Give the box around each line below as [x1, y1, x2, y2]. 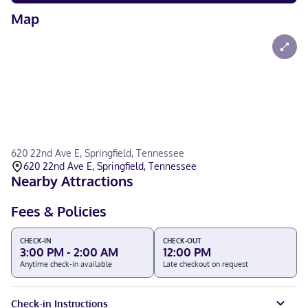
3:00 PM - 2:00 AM [20, 245, 118, 259]
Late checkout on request [163, 259, 248, 269]
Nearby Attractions [11, 172, 133, 190]
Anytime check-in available [20, 259, 112, 269]
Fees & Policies [11, 202, 107, 220]
